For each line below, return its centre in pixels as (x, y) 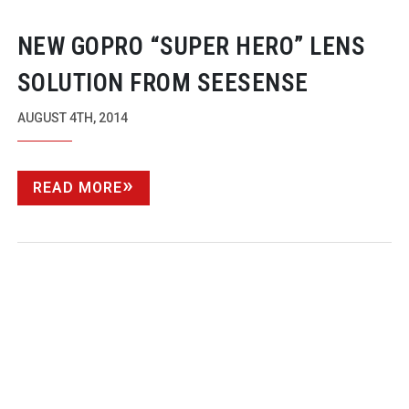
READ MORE (77, 187)
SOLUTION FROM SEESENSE (163, 83)
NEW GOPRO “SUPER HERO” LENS (191, 46)
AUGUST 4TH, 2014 (72, 117)
